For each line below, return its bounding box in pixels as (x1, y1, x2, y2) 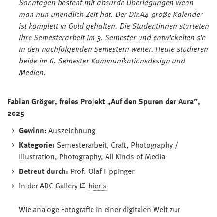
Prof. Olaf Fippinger (68, 168, 134, 176)
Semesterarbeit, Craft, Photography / (55, 141, 178, 150)
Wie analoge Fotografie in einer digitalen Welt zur (19, 206, 180, 214)
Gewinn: (19, 127, 46, 135)
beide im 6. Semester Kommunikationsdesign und (19, 57, 185, 65)
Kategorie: (19, 141, 55, 150)
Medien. (19, 69, 46, 77)
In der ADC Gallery (19, 182, 79, 190)
